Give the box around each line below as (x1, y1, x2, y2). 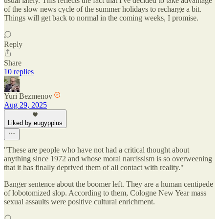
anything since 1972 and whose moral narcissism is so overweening (4, 154, 212, 163)
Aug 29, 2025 (4, 101, 47, 109)
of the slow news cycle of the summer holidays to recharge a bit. (4, 5, 201, 14)
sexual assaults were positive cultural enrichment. (4, 197, 155, 206)
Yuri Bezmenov (4, 92, 52, 101)
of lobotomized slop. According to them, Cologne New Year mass (4, 189, 206, 197)
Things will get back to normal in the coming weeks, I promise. (4, 14, 198, 22)
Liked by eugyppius (8, 119, 63, 127)
